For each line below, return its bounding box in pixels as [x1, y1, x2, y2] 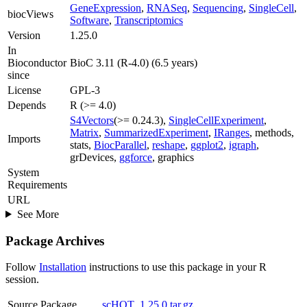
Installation [39, 261, 86, 273]
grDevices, [70, 151, 119, 163]
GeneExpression [70, 1, 141, 14]
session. [5, 273, 39, 286]
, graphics [152, 151, 194, 163]
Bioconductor [8, 56, 66, 69]
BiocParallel [94, 138, 147, 151]
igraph [229, 138, 256, 151]
